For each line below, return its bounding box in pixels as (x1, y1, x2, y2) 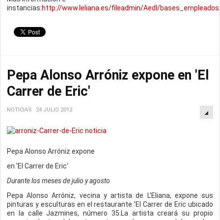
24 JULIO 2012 (36, 107, 72, 113)
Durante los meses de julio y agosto (7, 177, 110, 185)
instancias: (7, 4, 42, 12)
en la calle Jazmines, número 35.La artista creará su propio (7, 209, 213, 217)
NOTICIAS (7, 107, 32, 113)
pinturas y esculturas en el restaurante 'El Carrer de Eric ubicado (7, 200, 213, 208)
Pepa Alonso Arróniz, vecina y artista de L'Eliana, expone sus (7, 192, 213, 199)
